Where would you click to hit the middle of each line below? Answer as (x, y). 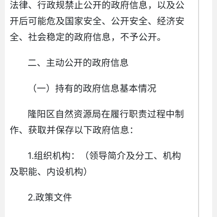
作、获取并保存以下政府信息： (74, 130)
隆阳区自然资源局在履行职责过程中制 (106, 114)
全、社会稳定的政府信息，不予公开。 (88, 37)
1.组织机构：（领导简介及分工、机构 (105, 155)
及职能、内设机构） (51, 171)
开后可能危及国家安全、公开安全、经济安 (97, 21)
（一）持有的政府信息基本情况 (92, 88)
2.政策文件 (50, 197)
